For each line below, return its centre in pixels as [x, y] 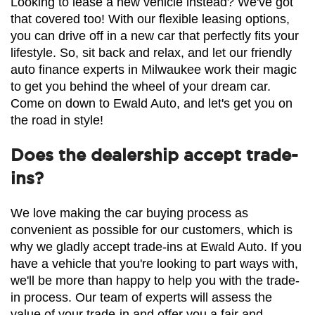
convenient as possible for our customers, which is [152, 230]
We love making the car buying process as [129, 213]
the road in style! [57, 120]
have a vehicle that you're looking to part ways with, [154, 263]
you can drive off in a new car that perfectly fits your [155, 36]
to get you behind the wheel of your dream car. [141, 86]
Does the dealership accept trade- [154, 155]
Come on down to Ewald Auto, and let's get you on [152, 103]
